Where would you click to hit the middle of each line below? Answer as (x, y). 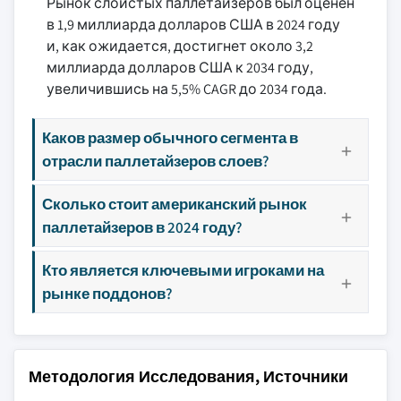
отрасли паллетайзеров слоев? (156, 161)
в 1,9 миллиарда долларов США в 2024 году (193, 25)
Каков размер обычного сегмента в (170, 137)
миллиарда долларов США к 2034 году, (180, 68)
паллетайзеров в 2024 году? (142, 227)
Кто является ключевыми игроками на (183, 270)
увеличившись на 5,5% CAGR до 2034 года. (187, 89)
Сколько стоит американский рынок (175, 204)
